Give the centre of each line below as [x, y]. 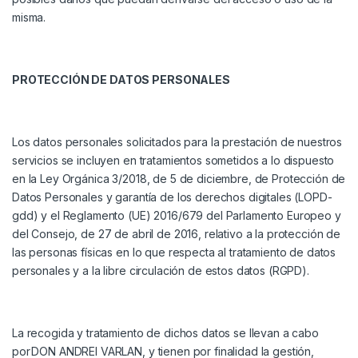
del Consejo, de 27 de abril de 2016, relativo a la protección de [177, 234]
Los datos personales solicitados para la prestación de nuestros [177, 142]
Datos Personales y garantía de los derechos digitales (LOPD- [172, 197]
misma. [29, 18]
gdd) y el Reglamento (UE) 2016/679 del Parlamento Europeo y [177, 216]
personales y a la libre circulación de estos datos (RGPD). [161, 271]
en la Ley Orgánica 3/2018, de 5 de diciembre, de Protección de [179, 179]
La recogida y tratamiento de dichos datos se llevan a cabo [165, 333]
